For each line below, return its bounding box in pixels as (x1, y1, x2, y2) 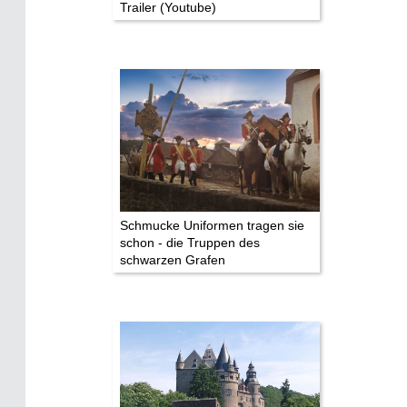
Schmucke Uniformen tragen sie (120, 217, 304, 233)
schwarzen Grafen (120, 252, 225, 267)
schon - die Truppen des (120, 234, 260, 250)
